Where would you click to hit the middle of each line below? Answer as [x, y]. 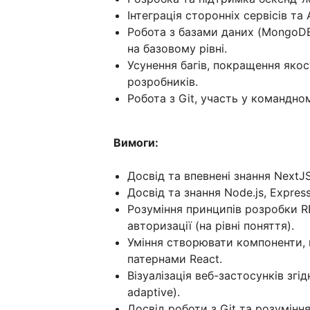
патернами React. [175, 259]
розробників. [163, 82]
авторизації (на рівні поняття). [211, 226]
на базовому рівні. [177, 48]
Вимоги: [136, 143]
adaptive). [154, 292]
